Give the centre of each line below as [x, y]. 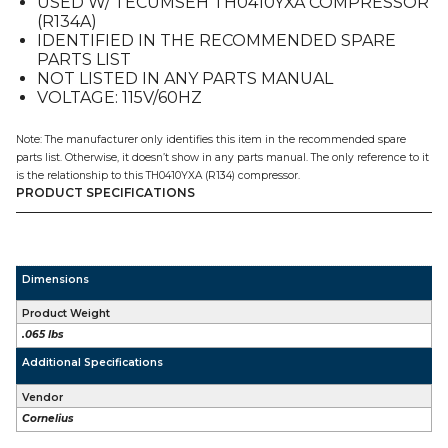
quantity [102, 44]
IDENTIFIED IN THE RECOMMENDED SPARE [216, 40]
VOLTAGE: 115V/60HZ [119, 97]
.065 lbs [43, 334]
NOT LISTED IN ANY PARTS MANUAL [184, 78]
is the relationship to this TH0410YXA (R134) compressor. [158, 175]
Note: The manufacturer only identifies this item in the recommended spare [211, 139]
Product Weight [66, 313]
